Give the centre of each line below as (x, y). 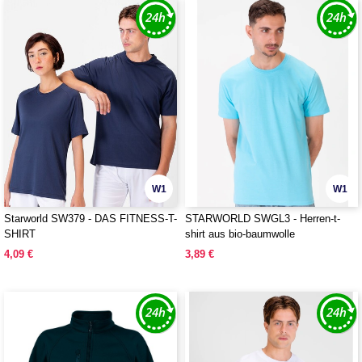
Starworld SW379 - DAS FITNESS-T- (90, 219)
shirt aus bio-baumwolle (240, 234)
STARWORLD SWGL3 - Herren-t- (263, 219)
